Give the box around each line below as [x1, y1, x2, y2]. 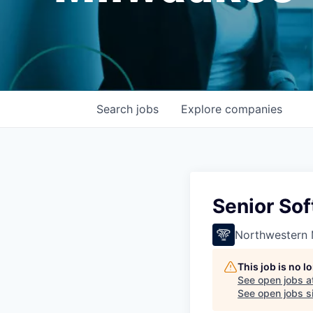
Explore [181, 101, 225, 116]
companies [225, 101, 282, 116]
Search [96, 101, 136, 116]
